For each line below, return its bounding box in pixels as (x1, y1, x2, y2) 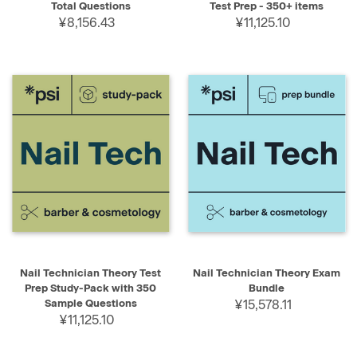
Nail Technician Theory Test (20, 266, 161, 279)
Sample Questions (44, 296, 137, 309)
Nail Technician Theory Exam (193, 266, 340, 279)
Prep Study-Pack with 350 (25, 281, 156, 294)
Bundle (249, 281, 284, 294)
